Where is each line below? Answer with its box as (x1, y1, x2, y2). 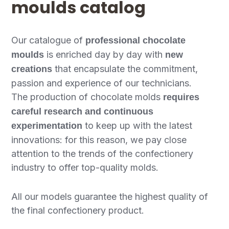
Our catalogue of (11, 34, 86, 45)
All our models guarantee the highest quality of (11, 191, 209, 202)
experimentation (11, 120, 83, 131)
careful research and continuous (11, 106, 154, 117)
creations (11, 63, 53, 74)
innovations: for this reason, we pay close (11, 134, 187, 145)
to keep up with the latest (82, 120, 193, 131)
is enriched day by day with (47, 49, 166, 60)
